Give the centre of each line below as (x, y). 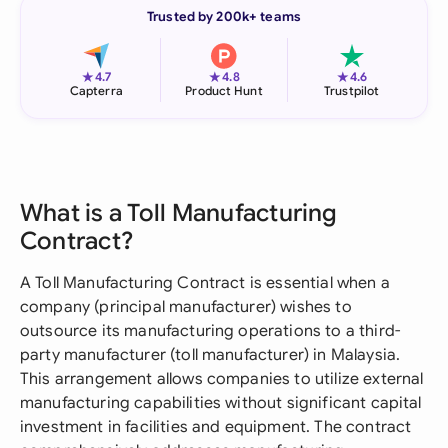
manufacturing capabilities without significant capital (221, 403)
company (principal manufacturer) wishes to (186, 307)
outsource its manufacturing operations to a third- (210, 331)
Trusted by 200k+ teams (224, 16)
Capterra (96, 90)
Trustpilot (352, 90)
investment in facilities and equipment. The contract (216, 427)
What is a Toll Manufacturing (179, 213)
